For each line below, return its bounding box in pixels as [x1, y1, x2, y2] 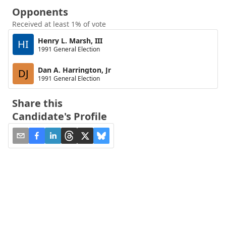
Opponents [12, 5, 68, 19]
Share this [12, 96, 63, 110]
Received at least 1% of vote [12, 19, 106, 29]
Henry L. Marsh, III [38, 35, 102, 45]
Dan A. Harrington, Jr [38, 65, 111, 75]
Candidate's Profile [12, 109, 107, 123]
